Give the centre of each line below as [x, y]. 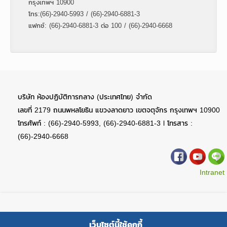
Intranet [212, 172]
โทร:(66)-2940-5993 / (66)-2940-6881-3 [84, 13]
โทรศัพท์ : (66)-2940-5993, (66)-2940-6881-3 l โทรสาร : [105, 123]
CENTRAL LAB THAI [176, 220]
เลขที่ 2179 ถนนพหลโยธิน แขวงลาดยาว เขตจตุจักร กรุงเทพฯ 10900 [119, 110]
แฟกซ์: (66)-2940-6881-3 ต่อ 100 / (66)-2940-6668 [100, 25]
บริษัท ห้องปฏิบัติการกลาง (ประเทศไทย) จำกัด [85, 97]
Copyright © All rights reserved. [90, 220]
